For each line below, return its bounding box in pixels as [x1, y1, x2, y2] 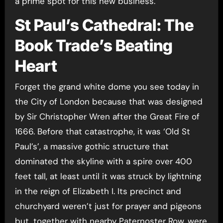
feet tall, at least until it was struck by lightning [14, 171, 201, 182]
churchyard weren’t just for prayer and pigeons [14, 201, 202, 212]
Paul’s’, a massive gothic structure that [14, 141, 169, 152]
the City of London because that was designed [14, 96, 203, 107]
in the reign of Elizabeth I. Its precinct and [14, 186, 181, 197]
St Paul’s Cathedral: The [14, 15, 194, 35]
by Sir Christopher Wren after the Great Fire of [14, 111, 200, 122]
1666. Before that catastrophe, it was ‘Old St [14, 126, 190, 137]
